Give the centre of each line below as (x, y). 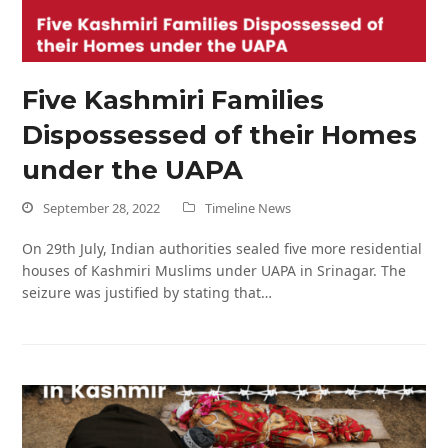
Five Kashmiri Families (173, 99)
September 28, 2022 (102, 207)
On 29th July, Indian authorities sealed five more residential (222, 248)
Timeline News (248, 207)
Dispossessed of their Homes (220, 134)
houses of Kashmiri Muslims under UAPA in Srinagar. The (214, 270)
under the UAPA (133, 169)
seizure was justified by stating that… (147, 292)
